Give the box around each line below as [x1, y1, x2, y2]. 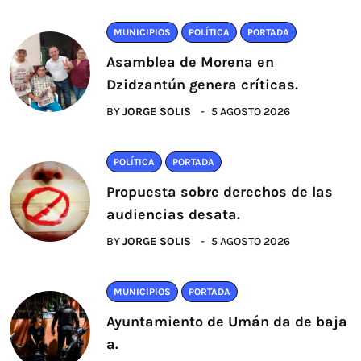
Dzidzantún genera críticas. [106, 76, 298, 93]
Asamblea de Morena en [106, 53, 274, 71]
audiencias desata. [106, 205, 240, 223]
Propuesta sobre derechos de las [106, 183, 333, 201]
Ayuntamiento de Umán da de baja [106, 313, 347, 330]
